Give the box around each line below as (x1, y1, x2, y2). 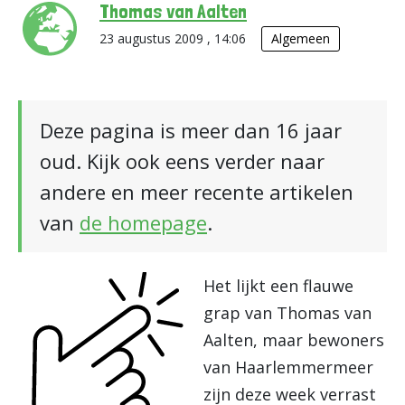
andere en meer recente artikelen (40, 178, 353, 205)
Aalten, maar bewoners (203, 329, 384, 351)
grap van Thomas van (203, 302, 372, 324)
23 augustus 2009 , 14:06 (99, 30, 250, 47)
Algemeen (271, 30, 330, 47)
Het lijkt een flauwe (203, 275, 353, 297)
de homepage (80, 209, 207, 236)
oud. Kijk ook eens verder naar (40, 147, 325, 174)
